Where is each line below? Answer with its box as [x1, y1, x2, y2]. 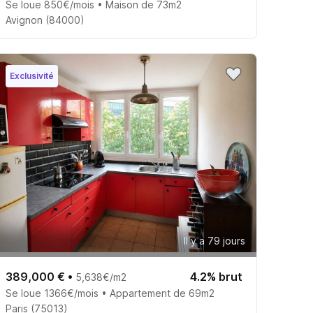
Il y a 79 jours [183, 235, 245, 247]
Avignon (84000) [5, 13, 85, 26]
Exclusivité [9, 71, 54, 82]
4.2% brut [189, 270, 242, 284]
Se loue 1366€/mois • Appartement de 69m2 [5, 287, 214, 300]
